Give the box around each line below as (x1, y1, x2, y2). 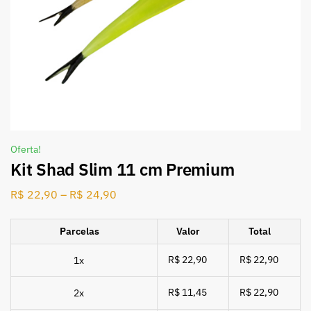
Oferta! (10, 143, 41, 155)
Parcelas (59, 224, 99, 237)
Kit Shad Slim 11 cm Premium (10, 158, 235, 180)
